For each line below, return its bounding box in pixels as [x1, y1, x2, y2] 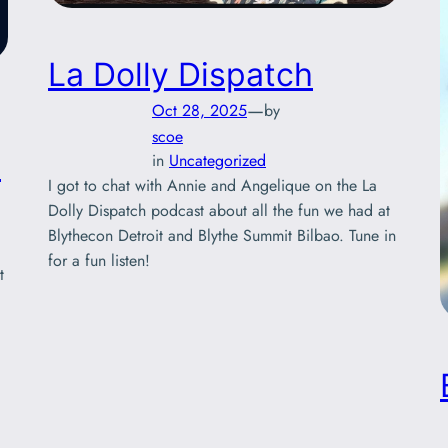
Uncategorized [169, 149, 266, 173]
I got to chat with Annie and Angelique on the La [48, 174, 377, 198]
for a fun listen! [48, 249, 150, 273]
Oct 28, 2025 [152, 98, 247, 122]
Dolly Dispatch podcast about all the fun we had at [48, 199, 390, 223]
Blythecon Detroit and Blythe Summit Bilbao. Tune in [48, 224, 396, 248]
